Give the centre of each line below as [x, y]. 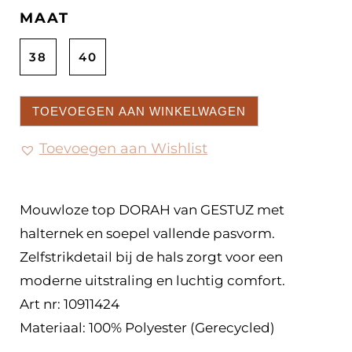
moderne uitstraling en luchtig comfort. [152, 281]
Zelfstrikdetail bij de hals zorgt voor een [151, 257]
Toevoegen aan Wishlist [123, 149]
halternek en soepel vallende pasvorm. [147, 234]
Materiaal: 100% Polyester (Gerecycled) [147, 328]
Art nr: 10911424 [70, 304]
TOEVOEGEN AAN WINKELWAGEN [139, 112]
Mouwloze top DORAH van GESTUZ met [152, 210]
